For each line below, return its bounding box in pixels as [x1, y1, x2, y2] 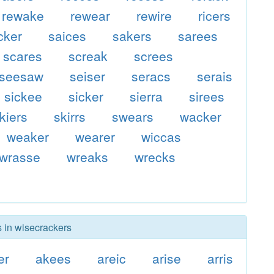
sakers [113, 26, 152, 45]
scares [3, 46, 43, 65]
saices [48, 26, 87, 45]
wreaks [67, 147, 109, 166]
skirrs [54, 107, 86, 125]
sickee [4, 87, 43, 105]
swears [112, 107, 154, 125]
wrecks [135, 147, 176, 166]
